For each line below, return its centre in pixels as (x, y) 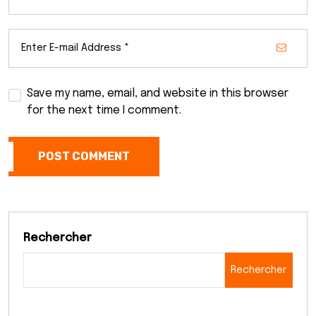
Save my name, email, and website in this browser (158, 93)
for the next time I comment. (104, 110)
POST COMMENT (84, 156)
